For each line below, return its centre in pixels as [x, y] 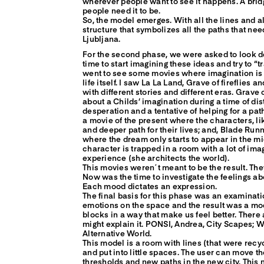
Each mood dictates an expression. [150, 186]
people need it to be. [122, 10]
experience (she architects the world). [156, 158]
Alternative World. [117, 233]
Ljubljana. [102, 39]
